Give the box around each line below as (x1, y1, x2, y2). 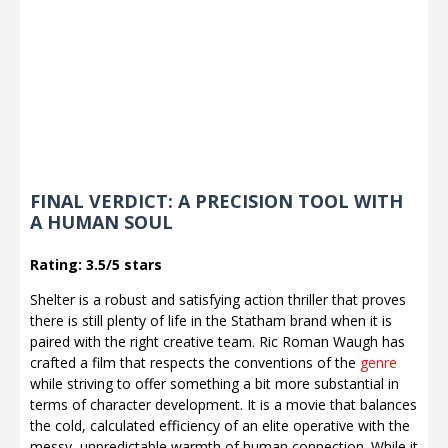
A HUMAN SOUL (30, 210, 173, 234)
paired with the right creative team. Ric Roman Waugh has (30, 332, 405, 351)
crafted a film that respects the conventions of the (30, 353, 360, 372)
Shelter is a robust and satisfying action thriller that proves (30, 290, 406, 309)
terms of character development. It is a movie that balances (30, 395, 417, 414)
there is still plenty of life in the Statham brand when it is (30, 311, 392, 330)
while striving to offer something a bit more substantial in (30, 374, 399, 393)
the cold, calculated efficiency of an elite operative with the (30, 416, 410, 435)
